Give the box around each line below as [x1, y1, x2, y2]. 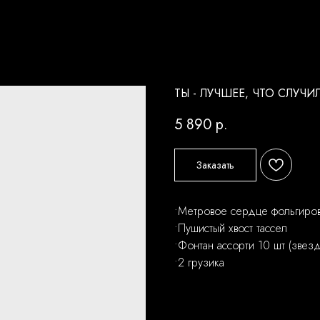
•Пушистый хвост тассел [174, 220, 287, 237]
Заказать [196, 157, 234, 172]
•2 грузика [174, 254, 224, 271]
